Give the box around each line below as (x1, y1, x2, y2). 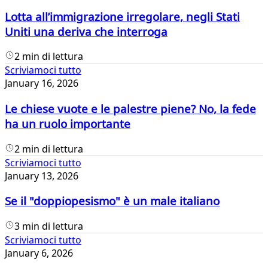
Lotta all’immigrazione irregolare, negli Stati (5, 8, 240, 24)
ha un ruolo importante (5, 116, 130, 132)
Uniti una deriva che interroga (5, 23, 167, 39)
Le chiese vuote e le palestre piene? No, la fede (5, 101, 256, 117)
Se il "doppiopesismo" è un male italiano (5, 193, 220, 209)
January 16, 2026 (5, 77, 78, 90)
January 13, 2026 (5, 169, 78, 182)
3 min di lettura (14, 220, 83, 233)
